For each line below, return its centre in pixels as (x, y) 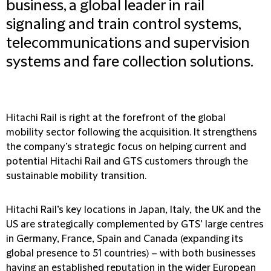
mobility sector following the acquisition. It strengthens (132, 132)
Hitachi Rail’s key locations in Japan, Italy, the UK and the (133, 210)
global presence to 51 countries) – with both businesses (131, 253)
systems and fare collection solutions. (130, 62)
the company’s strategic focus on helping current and (126, 147)
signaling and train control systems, (123, 25)
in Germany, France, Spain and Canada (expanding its (125, 239)
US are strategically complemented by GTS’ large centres (135, 224)
